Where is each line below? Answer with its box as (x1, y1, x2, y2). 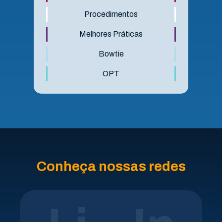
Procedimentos (84, 10, 138, 19)
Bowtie (98, 50, 124, 58)
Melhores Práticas (79, 30, 143, 39)
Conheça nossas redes (36, 159, 186, 174)
